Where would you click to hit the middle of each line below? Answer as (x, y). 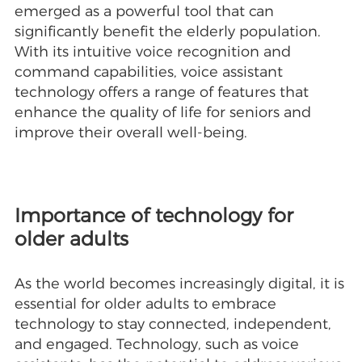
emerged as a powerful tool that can (144, 12)
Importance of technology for (154, 216)
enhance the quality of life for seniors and (162, 113)
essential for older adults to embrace (145, 304)
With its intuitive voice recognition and (152, 52)
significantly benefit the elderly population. (167, 32)
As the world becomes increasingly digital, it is (179, 284)
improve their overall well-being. (130, 133)
